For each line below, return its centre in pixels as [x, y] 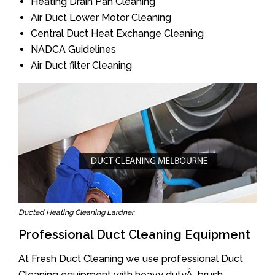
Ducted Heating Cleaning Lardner [76, 212]
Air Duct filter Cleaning [81, 65]
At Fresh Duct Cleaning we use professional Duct [131, 259]
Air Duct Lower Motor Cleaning [101, 17]
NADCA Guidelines [73, 49]
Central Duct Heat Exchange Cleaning [117, 33]
